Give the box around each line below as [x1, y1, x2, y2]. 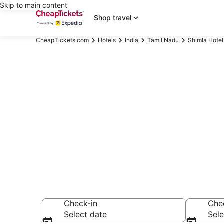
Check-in [64, 198, 97, 208]
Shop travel [94, 13, 131, 22]
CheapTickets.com [36, 36, 89, 44]
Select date [64, 209, 107, 219]
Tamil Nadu [147, 36, 179, 44]
